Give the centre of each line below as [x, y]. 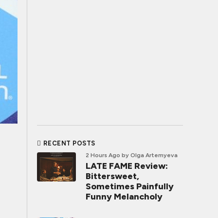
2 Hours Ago [103, 155]
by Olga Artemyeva [150, 155]
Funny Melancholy [124, 197]
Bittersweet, [112, 176]
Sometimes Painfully [130, 186]
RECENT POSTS [69, 143]
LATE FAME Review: [127, 166]
